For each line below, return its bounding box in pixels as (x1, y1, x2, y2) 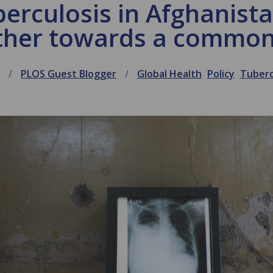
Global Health (137, 67, 202, 80)
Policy (207, 67, 235, 80)
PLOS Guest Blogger (21, 67, 116, 80)
